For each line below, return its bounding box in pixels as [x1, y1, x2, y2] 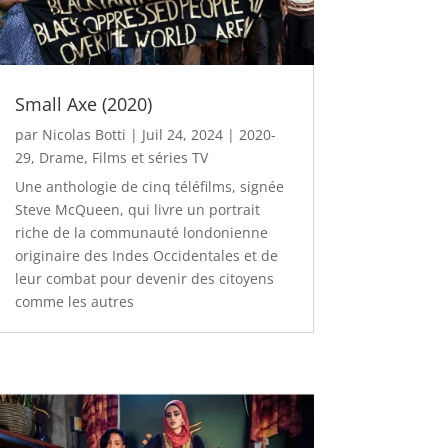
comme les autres [14, 292, 134, 312]
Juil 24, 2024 [141, 125, 223, 145]
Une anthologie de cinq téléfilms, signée [14, 177, 284, 197]
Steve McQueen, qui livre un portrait [14, 200, 260, 220]
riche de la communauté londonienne [14, 223, 268, 243]
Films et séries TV [91, 148, 208, 168]
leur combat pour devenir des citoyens [14, 269, 274, 289]
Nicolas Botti [41, 125, 126, 145]
